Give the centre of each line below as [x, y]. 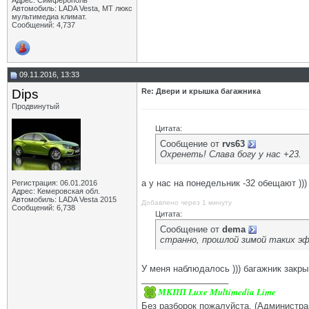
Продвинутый [36, 106]
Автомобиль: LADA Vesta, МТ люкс [72, 8]
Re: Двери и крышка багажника [201, 91]
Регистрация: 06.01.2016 [54, 183]
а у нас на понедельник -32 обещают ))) [224, 183]
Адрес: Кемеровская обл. [56, 191]
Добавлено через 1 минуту [187, 202]
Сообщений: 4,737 [43, 25]
